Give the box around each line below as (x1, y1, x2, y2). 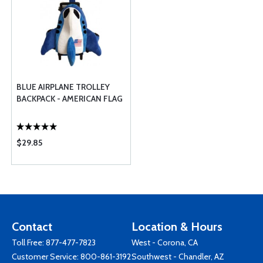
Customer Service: (12, 251, 80, 262)
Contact (12, 220, 52, 234)
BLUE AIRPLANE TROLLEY (16, 82, 110, 92)
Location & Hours (131, 220, 222, 234)
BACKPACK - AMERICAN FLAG (16, 93, 123, 104)
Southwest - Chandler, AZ (131, 251, 224, 262)
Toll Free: (12, 237, 46, 248)
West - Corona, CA (131, 237, 198, 248)
